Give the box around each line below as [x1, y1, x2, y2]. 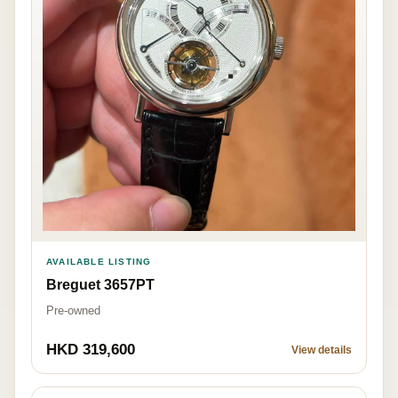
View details [291, 344, 352, 356]
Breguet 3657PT [46, 277, 155, 292]
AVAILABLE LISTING [46, 257, 152, 267]
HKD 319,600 [46, 341, 135, 358]
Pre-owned [46, 304, 100, 317]
